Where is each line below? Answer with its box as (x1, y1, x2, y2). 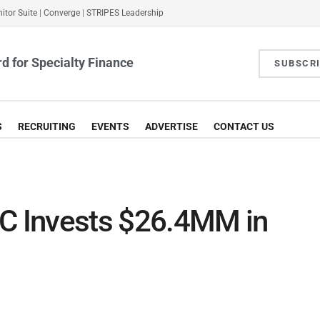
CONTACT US (214, 121, 274, 132)
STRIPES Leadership (86, 8, 164, 18)
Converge (44, 8, 80, 18)
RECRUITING (18, 121, 76, 132)
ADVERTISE (145, 121, 198, 132)
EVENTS (91, 121, 129, 132)
